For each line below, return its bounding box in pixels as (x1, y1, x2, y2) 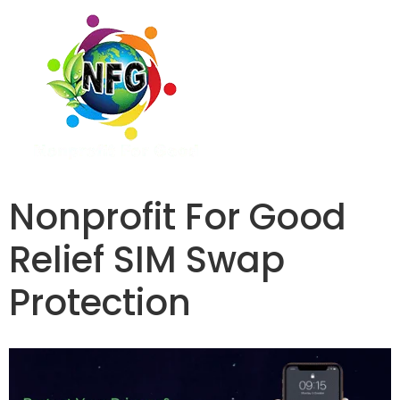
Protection (9, 278, 191, 328)
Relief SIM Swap (9, 235, 285, 285)
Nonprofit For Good (9, 192, 346, 242)
